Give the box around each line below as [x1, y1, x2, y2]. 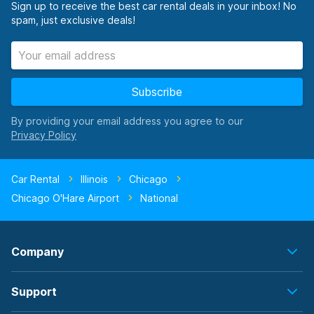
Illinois [81, 173, 108, 185]
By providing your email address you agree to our [11, 115, 243, 127]
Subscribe [132, 85, 182, 99]
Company [11, 245, 64, 259]
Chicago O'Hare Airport [11, 192, 119, 204]
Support [11, 285, 57, 299]
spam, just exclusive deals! [11, 14, 135, 26]
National [140, 192, 178, 204]
